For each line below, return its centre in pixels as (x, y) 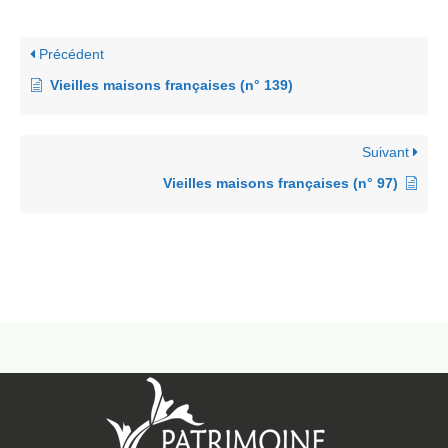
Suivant (387, 152)
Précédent (69, 54)
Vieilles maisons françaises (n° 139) (171, 85)
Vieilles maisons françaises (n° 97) (280, 183)
